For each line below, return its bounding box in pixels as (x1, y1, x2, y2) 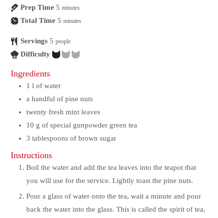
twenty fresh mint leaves (26, 108, 101, 116)
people (55, 37, 71, 45)
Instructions (11, 150, 53, 160)
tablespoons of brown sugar (32, 134, 117, 142)
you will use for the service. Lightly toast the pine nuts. (26, 176, 194, 184)
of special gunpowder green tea (42, 121, 138, 129)
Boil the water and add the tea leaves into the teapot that (26, 163, 197, 171)
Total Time (20, 16, 56, 24)
